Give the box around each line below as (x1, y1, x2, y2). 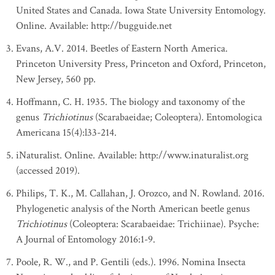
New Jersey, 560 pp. (16, 72, 96, 86)
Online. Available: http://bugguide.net (16, 19, 172, 33)
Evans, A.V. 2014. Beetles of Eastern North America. (16, 42, 228, 55)
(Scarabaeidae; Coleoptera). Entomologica (95, 110, 262, 124)
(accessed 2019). (16, 164, 80, 177)
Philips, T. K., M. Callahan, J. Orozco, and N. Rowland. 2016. (16, 187, 265, 200)
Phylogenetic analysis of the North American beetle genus (16, 202, 250, 215)
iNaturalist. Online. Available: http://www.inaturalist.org (16, 149, 249, 162)
